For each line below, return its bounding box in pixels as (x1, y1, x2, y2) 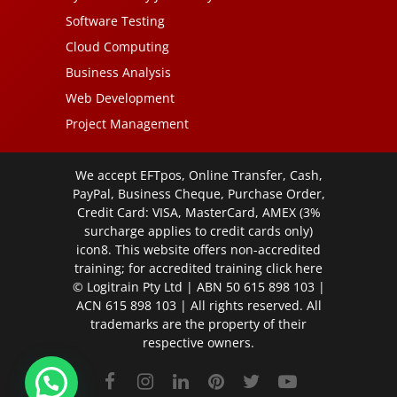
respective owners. (143, 333, 254, 351)
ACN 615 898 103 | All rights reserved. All (75, 296, 322, 314)
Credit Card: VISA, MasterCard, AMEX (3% (76, 203, 321, 221)
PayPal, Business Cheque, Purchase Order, (72, 184, 325, 202)
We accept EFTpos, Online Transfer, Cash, (74, 166, 323, 183)
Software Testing (66, 12, 165, 29)
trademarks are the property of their (90, 315, 307, 332)
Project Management (66, 114, 189, 132)
